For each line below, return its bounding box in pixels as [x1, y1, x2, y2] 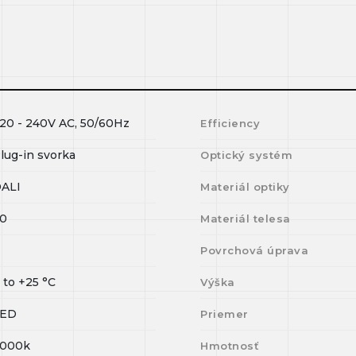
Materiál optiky [200, 180, 290, 193]
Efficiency [200, 117, 261, 130]
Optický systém [200, 149, 293, 161]
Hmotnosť [200, 339, 260, 352]
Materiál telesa [200, 212, 291, 225]
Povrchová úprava [200, 244, 309, 257]
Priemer [200, 308, 249, 320]
